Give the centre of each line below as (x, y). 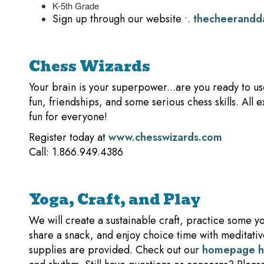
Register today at (69, 137)
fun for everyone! (70, 117)
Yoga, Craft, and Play (115, 199)
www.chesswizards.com (165, 137)
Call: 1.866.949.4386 (76, 152)
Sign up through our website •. (123, 19)
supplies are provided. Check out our (115, 250)
